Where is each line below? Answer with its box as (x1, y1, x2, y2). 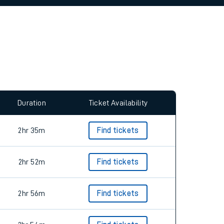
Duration (17, 98, 46, 107)
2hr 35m (18, 126, 45, 134)
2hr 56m (18, 189, 45, 197)
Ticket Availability (88, 98, 148, 107)
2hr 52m (18, 158, 45, 166)
